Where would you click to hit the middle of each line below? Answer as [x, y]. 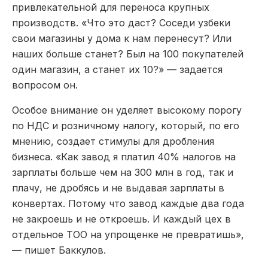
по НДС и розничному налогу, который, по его [126, 125]
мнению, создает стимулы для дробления [113, 141]
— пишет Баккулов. [59, 250]
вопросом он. [45, 85]
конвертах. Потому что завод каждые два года [128, 203]
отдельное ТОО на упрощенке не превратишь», [128, 234]
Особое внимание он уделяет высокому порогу [127, 110]
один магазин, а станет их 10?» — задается [117, 69]
